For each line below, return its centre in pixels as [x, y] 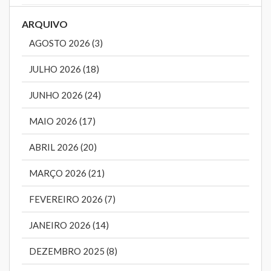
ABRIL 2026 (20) [63, 147]
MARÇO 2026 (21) [67, 173]
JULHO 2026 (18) [64, 69]
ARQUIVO [45, 24]
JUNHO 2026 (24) [65, 95]
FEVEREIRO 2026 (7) [72, 199]
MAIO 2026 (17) [62, 121]
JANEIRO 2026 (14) [69, 225]
